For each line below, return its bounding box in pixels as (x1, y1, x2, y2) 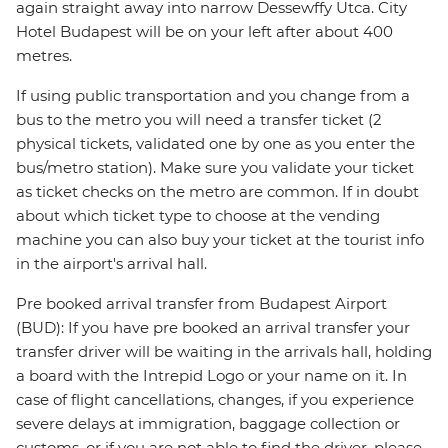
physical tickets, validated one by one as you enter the (16, 134, 415, 154)
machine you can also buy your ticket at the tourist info (16, 230, 424, 250)
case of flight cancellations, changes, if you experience (16, 390, 414, 410)
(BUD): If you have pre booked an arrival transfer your (16, 318, 410, 338)
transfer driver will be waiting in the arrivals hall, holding (16, 342, 432, 362)
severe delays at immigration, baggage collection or (16, 414, 400, 434)
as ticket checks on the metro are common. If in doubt (16, 182, 419, 202)
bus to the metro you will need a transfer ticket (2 (16, 110, 382, 130)
